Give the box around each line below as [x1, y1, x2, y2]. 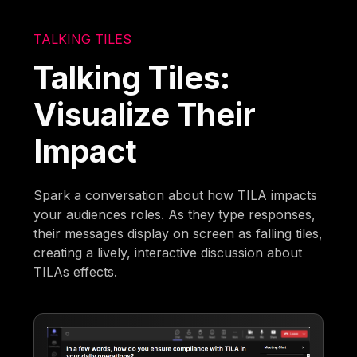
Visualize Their [33, 96, 257, 134]
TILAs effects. [33, 264, 118, 280]
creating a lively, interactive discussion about [33, 245, 303, 261]
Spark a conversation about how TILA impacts [33, 187, 318, 204]
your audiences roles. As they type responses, [33, 206, 316, 223]
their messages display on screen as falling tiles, [33, 226, 324, 242]
